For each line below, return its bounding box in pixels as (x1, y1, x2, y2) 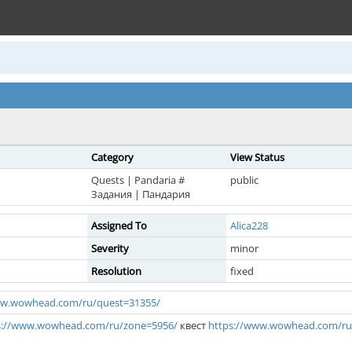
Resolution (91, 264, 141, 278)
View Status (230, 150, 284, 164)
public (230, 173, 258, 187)
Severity (91, 241, 129, 255)
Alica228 (230, 218, 268, 233)
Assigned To (91, 218, 147, 233)
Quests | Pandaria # (91, 173, 185, 187)
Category (91, 150, 134, 164)
